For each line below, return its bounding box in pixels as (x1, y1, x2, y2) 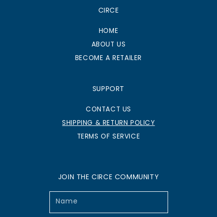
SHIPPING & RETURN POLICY (62, 118, 155, 127)
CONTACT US (86, 105, 131, 114)
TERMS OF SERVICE (77, 132, 140, 141)
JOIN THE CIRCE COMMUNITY (58, 172, 159, 182)
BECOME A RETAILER (75, 53, 142, 62)
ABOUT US (91, 40, 126, 49)
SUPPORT (92, 84, 125, 93)
